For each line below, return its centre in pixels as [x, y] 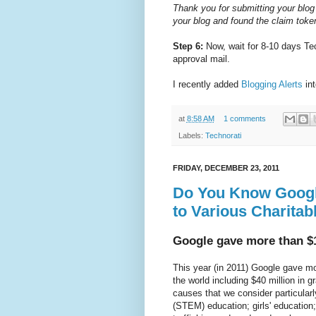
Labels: [192, 136]
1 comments [245, 119]
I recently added [207, 85]
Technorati [223, 136]
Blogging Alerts [272, 85]
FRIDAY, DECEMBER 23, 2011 [226, 168]
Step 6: [189, 47]
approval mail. [201, 59]
